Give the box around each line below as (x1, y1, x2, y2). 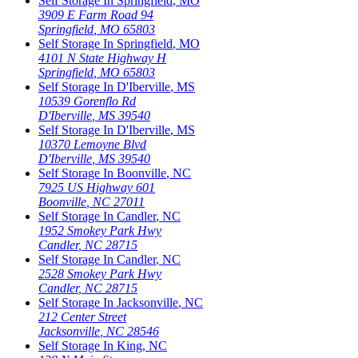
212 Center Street (38, 309, 126, 324)
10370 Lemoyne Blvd (38, 137, 146, 151)
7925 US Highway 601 (38, 180, 155, 194)
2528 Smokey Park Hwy (38, 266, 161, 280)
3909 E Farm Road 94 (38, 7, 153, 22)
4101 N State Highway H (38, 50, 166, 65)
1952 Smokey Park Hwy (38, 223, 161, 237)
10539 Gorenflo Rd (38, 93, 136, 108)
